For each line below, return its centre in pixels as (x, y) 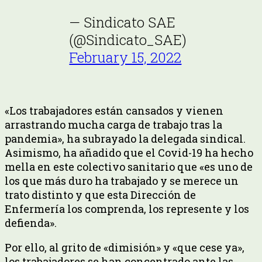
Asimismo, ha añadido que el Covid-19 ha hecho (129, 152)
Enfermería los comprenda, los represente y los (127, 208)
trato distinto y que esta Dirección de (100, 194)
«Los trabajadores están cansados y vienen (114, 110)
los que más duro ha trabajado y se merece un (122, 180)
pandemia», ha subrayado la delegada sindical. (125, 138)
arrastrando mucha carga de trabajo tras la (113, 124)
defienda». (31, 223)
